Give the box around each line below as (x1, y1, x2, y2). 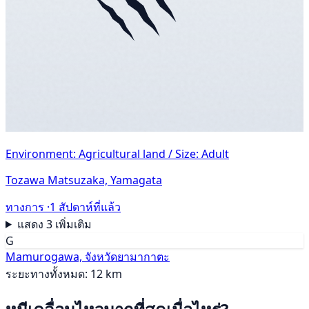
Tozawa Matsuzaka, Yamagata (6, 172, 162, 188)
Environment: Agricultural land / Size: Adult (6, 146, 229, 161)
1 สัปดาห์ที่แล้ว (50, 199, 121, 215)
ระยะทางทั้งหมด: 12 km (6, 266, 122, 281)
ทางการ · (6, 199, 50, 215)
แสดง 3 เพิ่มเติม (17, 216, 92, 232)
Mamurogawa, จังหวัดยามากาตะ (6, 248, 170, 264)
